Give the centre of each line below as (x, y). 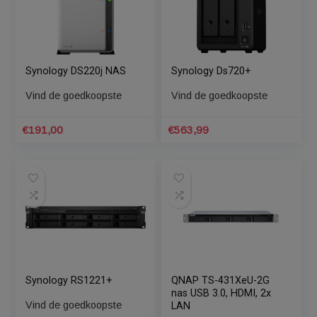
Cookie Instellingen (151, 10)
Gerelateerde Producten (93, 57)
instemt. (72, 10)
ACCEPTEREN (256, 10)
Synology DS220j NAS (84, 220)
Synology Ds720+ (234, 220)
